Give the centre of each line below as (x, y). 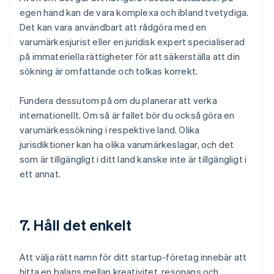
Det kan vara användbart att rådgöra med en (113, 27)
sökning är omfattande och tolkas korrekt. (109, 71)
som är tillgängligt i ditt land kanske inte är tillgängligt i (133, 159)
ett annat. (40, 174)
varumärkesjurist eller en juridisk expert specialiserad (132, 42)
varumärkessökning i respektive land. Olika (110, 130)
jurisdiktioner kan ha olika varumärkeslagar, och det (127, 145)
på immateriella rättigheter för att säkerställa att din (130, 57)
